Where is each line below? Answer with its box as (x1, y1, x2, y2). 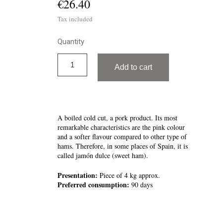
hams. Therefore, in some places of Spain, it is (57, 141, 188, 151)
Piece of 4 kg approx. (98, 170, 161, 180)
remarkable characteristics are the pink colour (57, 122, 185, 132)
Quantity (57, 37, 85, 47)
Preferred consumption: (57, 179, 132, 190)
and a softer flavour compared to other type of (57, 132, 187, 142)
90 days (131, 180, 153, 190)
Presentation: (57, 170, 98, 181)
